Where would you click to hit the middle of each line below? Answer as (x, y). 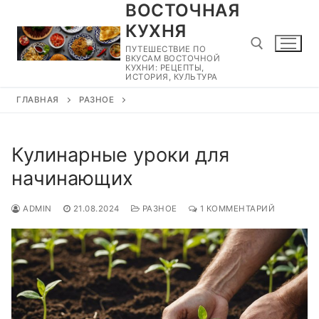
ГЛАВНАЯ (38, 100)
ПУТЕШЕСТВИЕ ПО (166, 49)
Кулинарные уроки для (120, 155)
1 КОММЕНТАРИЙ (236, 208)
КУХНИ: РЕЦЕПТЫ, (165, 68)
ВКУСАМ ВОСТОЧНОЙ (173, 58)
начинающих (72, 178)
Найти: (274, 103)
